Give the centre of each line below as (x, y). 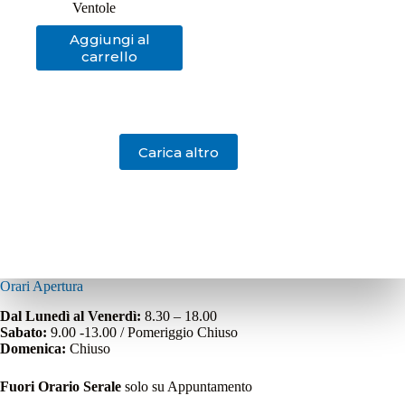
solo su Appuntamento (188, 387)
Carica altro (178, 152)
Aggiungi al (109, 40)
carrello (110, 57)
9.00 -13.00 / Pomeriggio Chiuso (142, 333)
